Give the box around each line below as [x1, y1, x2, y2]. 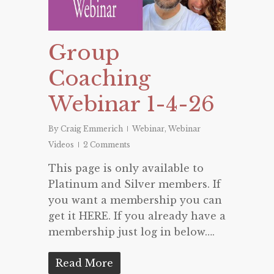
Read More [56, 257, 113, 270]
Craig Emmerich [61, 124, 123, 134]
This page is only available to [48, 162, 204, 175]
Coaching [48, 65, 150, 92]
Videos [48, 140, 74, 150]
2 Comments [83, 140, 130, 150]
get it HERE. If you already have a [48, 210, 226, 223]
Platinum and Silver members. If [48, 178, 221, 191]
